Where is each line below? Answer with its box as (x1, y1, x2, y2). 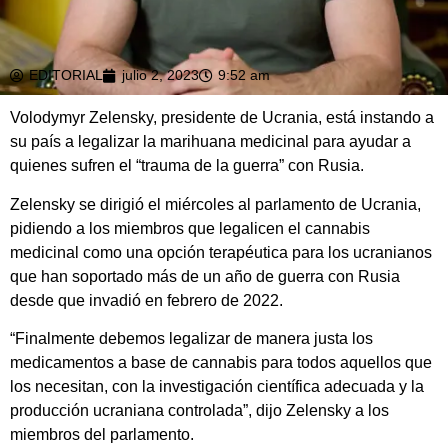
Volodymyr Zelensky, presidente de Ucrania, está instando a (10, 109, 434, 127)
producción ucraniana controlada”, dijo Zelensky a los (10, 402, 389, 420)
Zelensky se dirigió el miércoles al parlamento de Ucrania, (10, 195, 421, 213)
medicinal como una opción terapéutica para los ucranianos (10, 243, 432, 261)
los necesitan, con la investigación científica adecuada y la (10, 378, 424, 396)
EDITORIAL (29, 67, 103, 84)
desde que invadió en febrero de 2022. (10, 291, 283, 309)
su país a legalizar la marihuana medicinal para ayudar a (10, 133, 411, 151)
